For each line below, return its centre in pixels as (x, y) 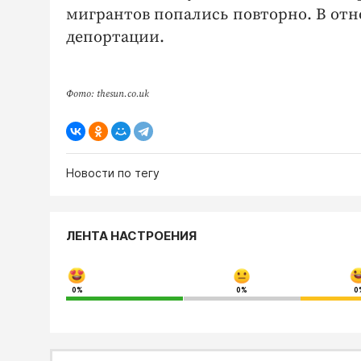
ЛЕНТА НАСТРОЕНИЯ (131, 236)
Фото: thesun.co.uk (108, 94)
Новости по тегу (113, 173)
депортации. (115, 38)
